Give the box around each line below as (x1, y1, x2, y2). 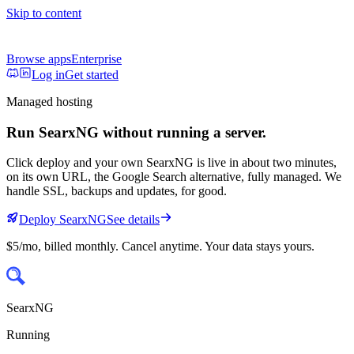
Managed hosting (6, 95, 92, 108)
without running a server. (99, 123, 266, 141)
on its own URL (6, 170, 88, 184)
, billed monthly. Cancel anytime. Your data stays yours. (38, 239, 314, 254)
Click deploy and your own (6, 156, 146, 170)
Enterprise (71, 52, 122, 66)
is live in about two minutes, (194, 156, 337, 170)
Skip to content (6, 6, 81, 20)
